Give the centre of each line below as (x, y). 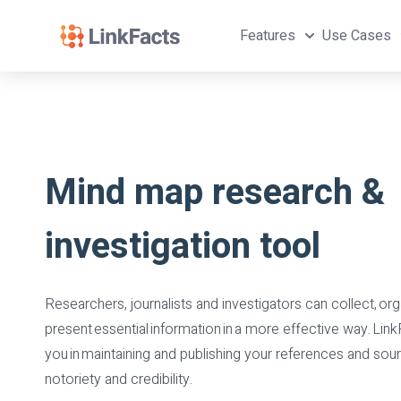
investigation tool (183, 246)
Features (268, 36)
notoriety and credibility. (119, 379)
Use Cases (356, 36)
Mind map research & (215, 192)
